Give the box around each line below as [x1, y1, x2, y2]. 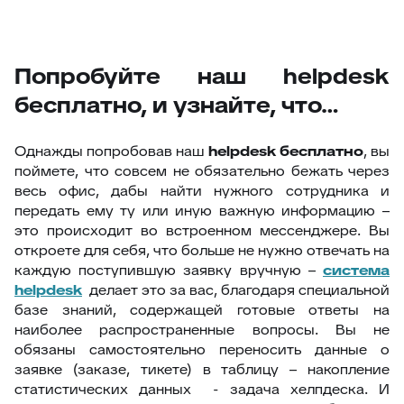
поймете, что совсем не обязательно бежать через [14, 161, 390, 180]
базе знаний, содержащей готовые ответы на [14, 300, 390, 319]
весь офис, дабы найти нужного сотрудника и [14, 181, 390, 200]
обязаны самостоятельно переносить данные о [14, 340, 390, 359]
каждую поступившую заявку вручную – [14, 261, 323, 280]
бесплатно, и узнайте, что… [14, 91, 339, 119]
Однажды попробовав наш [14, 142, 208, 161]
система [323, 261, 390, 280]
